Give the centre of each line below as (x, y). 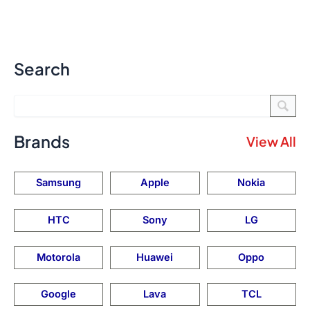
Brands (42, 141)
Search (42, 68)
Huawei (155, 257)
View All (271, 141)
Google (59, 294)
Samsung (59, 182)
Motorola (59, 257)
